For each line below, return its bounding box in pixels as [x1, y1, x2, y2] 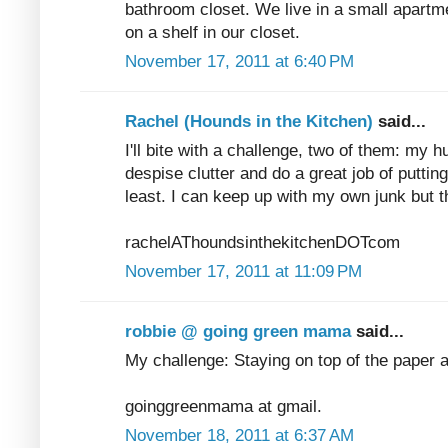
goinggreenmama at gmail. [125, 396, 322, 416]
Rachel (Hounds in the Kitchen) [125, 111, 378, 131]
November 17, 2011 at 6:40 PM [125, 51, 354, 71]
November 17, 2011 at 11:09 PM [125, 261, 362, 281]
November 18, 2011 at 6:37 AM [125, 425, 354, 445]
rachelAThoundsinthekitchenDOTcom [125, 232, 400, 252]
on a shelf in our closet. [125, 22, 300, 42]
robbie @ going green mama [125, 321, 356, 341]
